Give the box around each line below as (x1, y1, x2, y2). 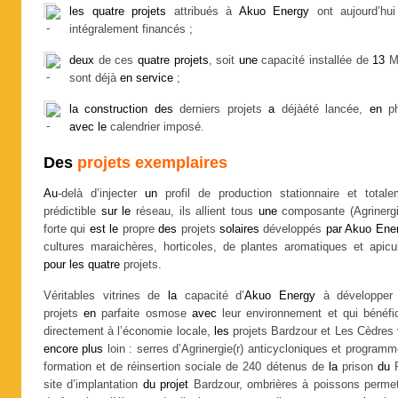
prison (337, 361, 378, 373)
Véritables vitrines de (44, 290, 168, 302)
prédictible (44, 205, 101, 218)
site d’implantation (44, 378, 143, 391)
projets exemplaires (73, 154, 227, 171)
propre (118, 223, 159, 235)
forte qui (44, 223, 90, 235)
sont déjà (69, 72, 120, 84)
